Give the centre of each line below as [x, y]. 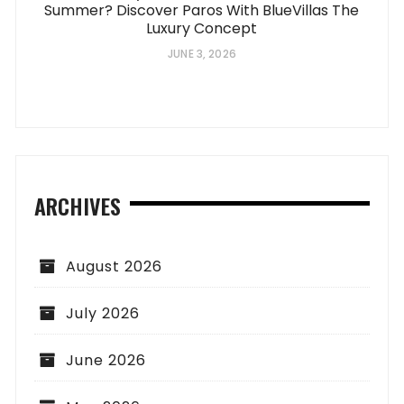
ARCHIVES [78, 206]
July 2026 [103, 314]
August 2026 [115, 267]
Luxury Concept [202, 29]
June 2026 [106, 361]
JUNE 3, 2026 [202, 54]
